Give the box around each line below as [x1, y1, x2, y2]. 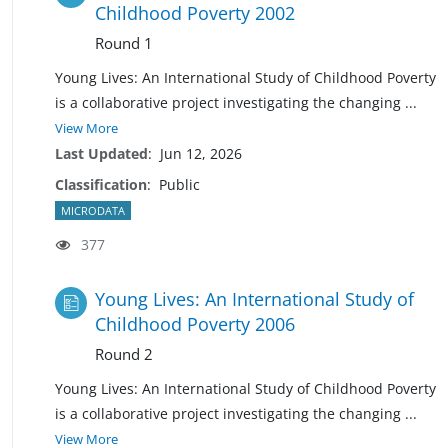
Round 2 [95, 343, 153, 364]
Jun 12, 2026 [160, 143, 242, 163]
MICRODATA [61, 202, 125, 218]
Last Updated [55, 143, 148, 163]
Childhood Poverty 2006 [95, 311, 295, 336]
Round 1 [95, 32, 153, 53]
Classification [55, 174, 147, 194]
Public [159, 174, 200, 194]
